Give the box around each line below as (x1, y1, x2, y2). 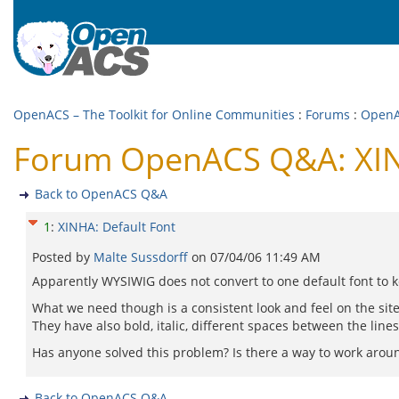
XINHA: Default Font (58, 218, 175, 235)
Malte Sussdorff (94, 248, 191, 265)
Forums (305, 106, 350, 123)
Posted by (32, 248, 94, 265)
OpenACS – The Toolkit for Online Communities (13, 106, 295, 123)
